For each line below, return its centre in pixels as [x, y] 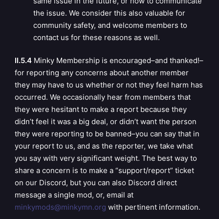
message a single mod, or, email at [74, 195]
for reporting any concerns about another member [102, 73]
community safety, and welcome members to [110, 25]
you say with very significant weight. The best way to [106, 158]
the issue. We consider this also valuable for [109, 13]
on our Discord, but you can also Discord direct [96, 183]
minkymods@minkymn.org [60, 207]
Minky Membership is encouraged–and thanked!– [118, 61]
